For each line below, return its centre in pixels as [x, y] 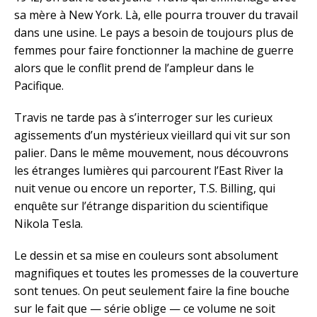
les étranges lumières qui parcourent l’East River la [149, 171]
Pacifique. [39, 86]
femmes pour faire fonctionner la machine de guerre [154, 51]
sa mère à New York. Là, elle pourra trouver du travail [156, 15]
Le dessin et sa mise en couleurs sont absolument [146, 256]
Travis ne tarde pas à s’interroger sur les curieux [143, 118]
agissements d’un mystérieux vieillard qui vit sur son [152, 136]
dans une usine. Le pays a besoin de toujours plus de [154, 33]
